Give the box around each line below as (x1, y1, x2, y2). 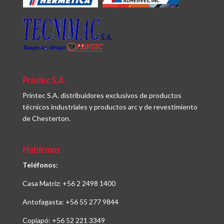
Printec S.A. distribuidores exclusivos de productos (22, 91, 181, 100)
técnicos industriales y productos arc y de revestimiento (22, 102, 197, 111)
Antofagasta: (22, 197, 65, 206)
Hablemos (22, 143, 60, 155)
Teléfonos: (22, 160, 58, 169)
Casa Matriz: (22, 178, 62, 187)
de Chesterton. (22, 114, 70, 123)
